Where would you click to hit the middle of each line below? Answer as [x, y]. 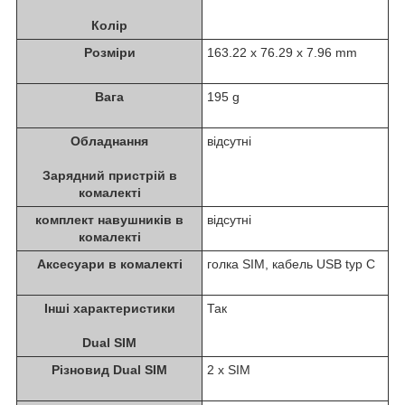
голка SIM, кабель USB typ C [291, 264]
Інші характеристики [109, 308]
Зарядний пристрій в [109, 175]
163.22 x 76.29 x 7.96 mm [282, 52]
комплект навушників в [109, 219]
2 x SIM [229, 369]
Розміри [109, 52]
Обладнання [109, 141]
